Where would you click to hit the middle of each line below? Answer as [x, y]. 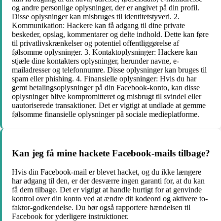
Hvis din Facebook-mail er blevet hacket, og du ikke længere [107, 172]
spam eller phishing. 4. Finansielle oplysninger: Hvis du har [104, 79]
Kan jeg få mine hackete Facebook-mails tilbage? [111, 153]
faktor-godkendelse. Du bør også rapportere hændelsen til [101, 208]
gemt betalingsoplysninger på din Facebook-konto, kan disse [106, 88]
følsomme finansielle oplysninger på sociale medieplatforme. [106, 114]
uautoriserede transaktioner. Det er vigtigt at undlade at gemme [109, 105]
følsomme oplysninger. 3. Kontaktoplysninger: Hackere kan [105, 52]
